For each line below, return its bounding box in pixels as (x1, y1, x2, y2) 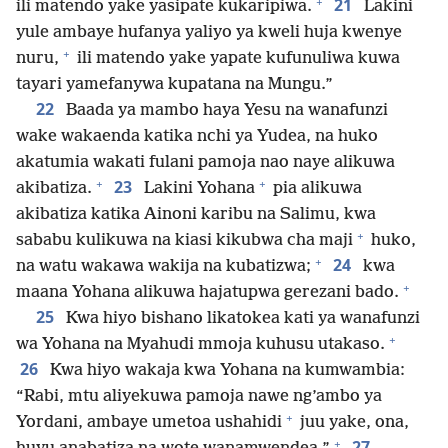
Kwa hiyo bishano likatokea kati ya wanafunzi (62, 309, 420, 328)
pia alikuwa (269, 179, 362, 198)
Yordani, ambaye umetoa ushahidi (16, 413, 282, 432)
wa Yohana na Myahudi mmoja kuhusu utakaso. (16, 335, 385, 354)
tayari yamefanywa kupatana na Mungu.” (16, 75, 333, 94)
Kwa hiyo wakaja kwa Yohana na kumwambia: (46, 361, 405, 380)
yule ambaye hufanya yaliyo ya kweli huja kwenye (16, 23, 402, 42)
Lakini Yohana (140, 179, 255, 198)
